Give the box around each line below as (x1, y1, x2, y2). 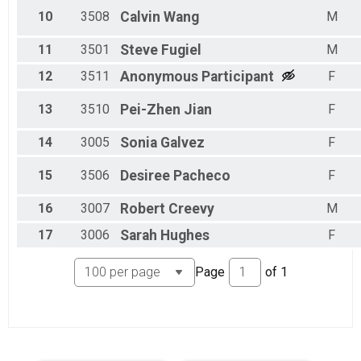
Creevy (168, 201, 214, 218)
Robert (120, 201, 165, 218)
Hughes (160, 227, 210, 244)
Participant (201, 68, 274, 85)
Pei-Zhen (120, 102, 180, 118)
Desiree (120, 168, 170, 185)
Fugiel (161, 42, 201, 59)
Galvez (160, 135, 205, 151)
